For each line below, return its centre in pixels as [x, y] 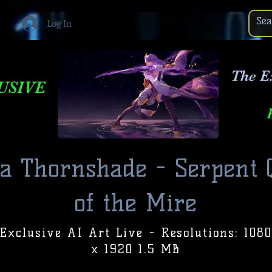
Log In [59, 23]
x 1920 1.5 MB [136, 249]
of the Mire [135, 203]
